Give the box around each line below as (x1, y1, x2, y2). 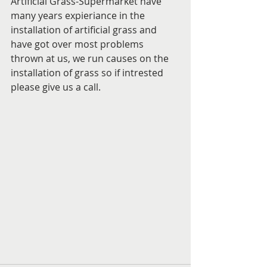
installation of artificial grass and (11, 23, 159, 36)
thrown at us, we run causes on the (11, 52, 171, 65)
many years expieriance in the (11, 9, 147, 22)
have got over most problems (11, 38, 146, 51)
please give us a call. (11, 80, 101, 94)
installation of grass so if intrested (11, 66, 166, 79)
